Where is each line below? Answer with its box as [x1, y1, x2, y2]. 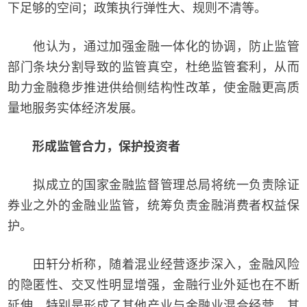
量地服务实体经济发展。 [8, 101, 144, 116]
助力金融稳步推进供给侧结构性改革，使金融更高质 [8, 80, 299, 95]
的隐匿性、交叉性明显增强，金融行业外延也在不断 [8, 278, 299, 293]
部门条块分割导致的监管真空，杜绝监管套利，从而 [8, 60, 299, 75]
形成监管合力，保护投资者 [32, 139, 181, 154]
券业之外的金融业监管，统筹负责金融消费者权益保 [8, 198, 299, 213]
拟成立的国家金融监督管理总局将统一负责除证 [8, 177, 299, 193]
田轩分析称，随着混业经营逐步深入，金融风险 [8, 257, 299, 272]
